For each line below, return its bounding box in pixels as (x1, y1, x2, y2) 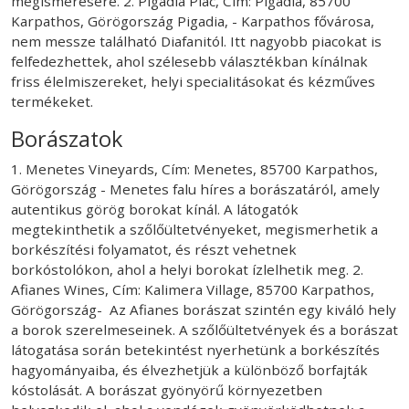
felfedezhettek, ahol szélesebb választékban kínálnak (11, 51, 368, 70)
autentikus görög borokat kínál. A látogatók (11, 199, 299, 218)
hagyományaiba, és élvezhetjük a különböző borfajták (11, 360, 368, 379)
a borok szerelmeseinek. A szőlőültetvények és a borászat (11, 320, 398, 339)
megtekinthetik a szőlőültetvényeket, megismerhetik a (11, 219, 378, 238)
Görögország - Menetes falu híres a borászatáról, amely (11, 179, 380, 198)
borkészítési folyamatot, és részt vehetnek (11, 239, 297, 258)
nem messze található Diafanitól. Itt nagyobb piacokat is (11, 31, 382, 50)
